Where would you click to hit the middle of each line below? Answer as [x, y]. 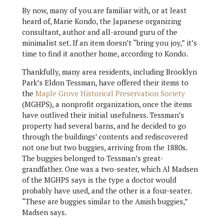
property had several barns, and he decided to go [104, 126]
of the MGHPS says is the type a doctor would [99, 180]
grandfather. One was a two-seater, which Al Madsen [110, 169]
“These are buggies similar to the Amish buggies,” [105, 202]
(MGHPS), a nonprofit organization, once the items [107, 104]
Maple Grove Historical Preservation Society [110, 94]
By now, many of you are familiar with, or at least [104, 11]
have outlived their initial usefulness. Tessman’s [103, 115]
